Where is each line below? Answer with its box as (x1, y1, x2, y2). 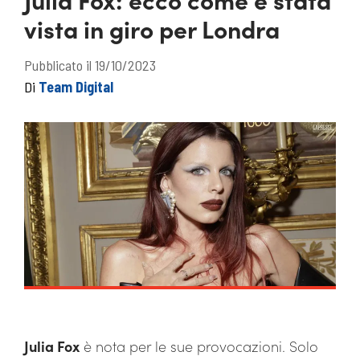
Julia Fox (24, 336, 80, 356)
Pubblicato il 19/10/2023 (24, 56, 156, 74)
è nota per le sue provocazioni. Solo (80, 336, 318, 356)
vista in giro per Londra (24, 11, 280, 45)
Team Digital (39, 78, 113, 96)
